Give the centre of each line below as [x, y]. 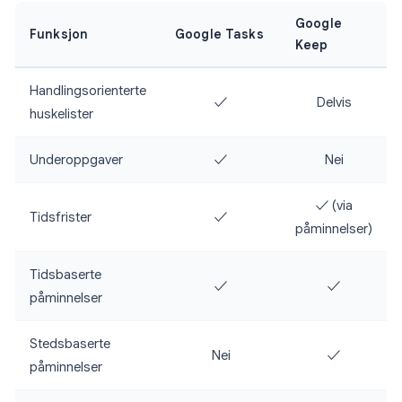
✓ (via [334, 206]
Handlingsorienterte [88, 91]
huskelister [61, 114]
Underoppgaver [76, 160]
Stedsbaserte [70, 344]
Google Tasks [219, 35]
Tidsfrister [61, 218]
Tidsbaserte [66, 275]
